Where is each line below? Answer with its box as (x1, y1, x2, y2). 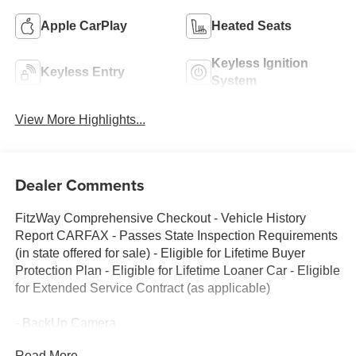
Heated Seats (211, 18, 292, 33)
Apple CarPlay (40, 18, 127, 33)
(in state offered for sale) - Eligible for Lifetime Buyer (14, 246, 305, 260)
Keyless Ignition (211, 56, 308, 70)
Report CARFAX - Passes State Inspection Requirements (14, 228, 338, 242)
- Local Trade (14, 333, 89, 347)
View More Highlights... (14, 113, 145, 127)
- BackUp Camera (14, 315, 116, 330)
